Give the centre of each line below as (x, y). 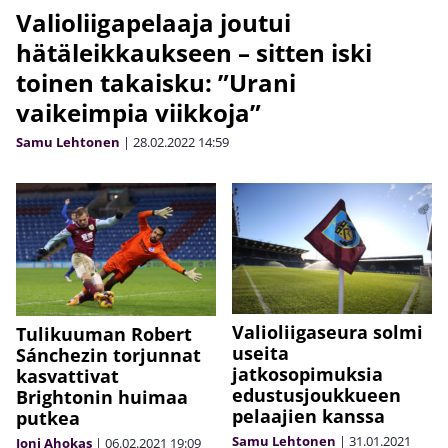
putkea (48, 418)
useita (260, 352)
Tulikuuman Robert (104, 334)
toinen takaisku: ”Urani (156, 82)
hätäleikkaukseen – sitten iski (194, 52)
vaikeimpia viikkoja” (138, 112)
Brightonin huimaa (102, 397)
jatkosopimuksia (307, 373)
